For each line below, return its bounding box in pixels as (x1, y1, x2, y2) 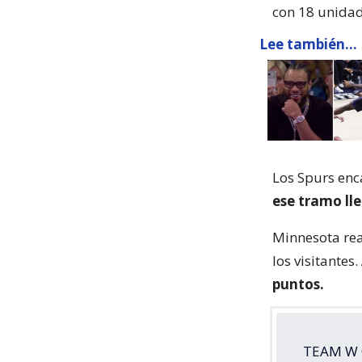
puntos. (272, 275, 324, 293)
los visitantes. (272, 251, 358, 270)
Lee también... (259, 35, 357, 53)
